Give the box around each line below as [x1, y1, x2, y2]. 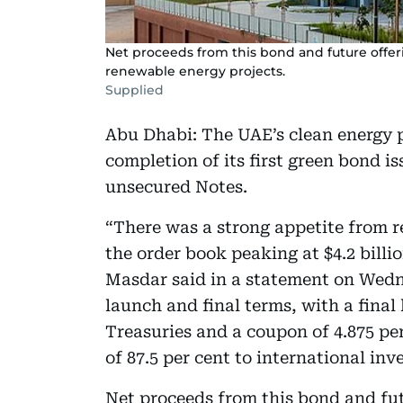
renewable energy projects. [105, 62, 285, 79]
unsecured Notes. [105, 176, 247, 196]
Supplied [105, 81, 164, 98]
